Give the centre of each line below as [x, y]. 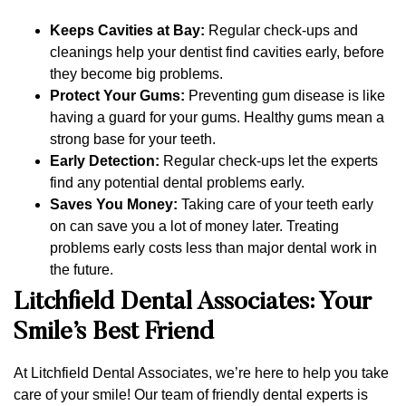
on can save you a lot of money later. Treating [194, 226]
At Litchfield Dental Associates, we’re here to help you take [201, 372]
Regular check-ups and [283, 30]
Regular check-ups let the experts [269, 160]
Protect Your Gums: [117, 95]
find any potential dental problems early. [177, 182]
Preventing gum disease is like [285, 95]
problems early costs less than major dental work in [213, 247]
